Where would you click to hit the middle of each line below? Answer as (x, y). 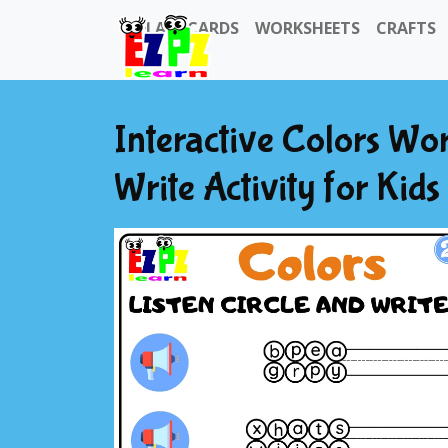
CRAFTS (406, 28)
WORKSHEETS (307, 28)
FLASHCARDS (188, 28)
